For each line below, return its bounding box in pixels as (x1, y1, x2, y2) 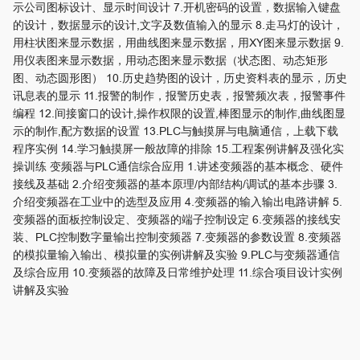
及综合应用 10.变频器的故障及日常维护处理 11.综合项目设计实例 (13, 266, 342, 280)
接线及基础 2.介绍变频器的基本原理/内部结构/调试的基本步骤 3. (13, 178, 337, 191)
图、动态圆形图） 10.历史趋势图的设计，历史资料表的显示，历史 (13, 72, 347, 85)
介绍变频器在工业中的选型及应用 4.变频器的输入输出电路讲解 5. (13, 195, 342, 209)
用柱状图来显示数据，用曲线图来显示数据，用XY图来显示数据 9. (13, 36, 344, 50)
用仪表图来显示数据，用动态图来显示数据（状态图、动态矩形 (13, 54, 328, 67)
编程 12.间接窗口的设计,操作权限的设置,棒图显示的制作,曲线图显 (13, 107, 346, 121)
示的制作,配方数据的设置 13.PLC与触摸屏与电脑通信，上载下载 (13, 125, 338, 138)
